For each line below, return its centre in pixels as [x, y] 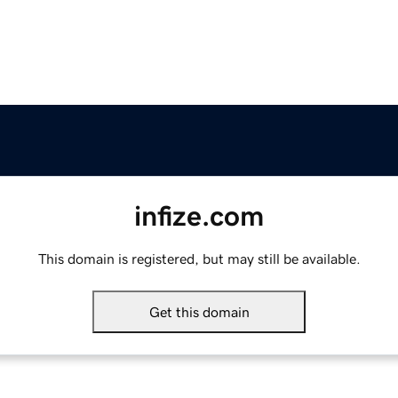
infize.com [199, 216]
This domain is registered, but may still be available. [199, 259]
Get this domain [199, 312]
